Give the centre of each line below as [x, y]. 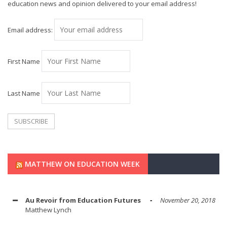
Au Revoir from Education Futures [83, 200]
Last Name [24, 93]
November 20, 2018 [188, 200]
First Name [24, 62]
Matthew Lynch [48, 210]
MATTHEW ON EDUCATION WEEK [82, 164]
